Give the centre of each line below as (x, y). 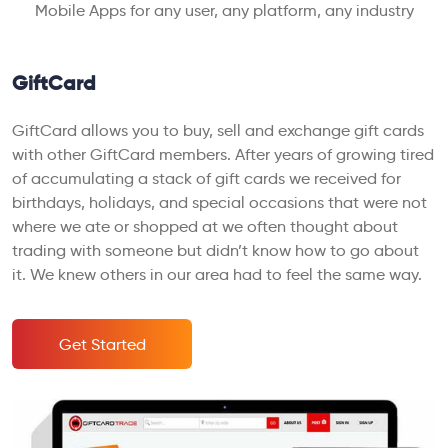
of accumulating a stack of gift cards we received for (206, 178)
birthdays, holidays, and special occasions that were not (219, 202)
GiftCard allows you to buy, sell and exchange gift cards (218, 130)
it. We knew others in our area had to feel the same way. (217, 274)
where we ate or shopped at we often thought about (205, 226)
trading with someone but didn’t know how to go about (215, 250)
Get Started (102, 344)
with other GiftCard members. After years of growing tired (223, 154)
